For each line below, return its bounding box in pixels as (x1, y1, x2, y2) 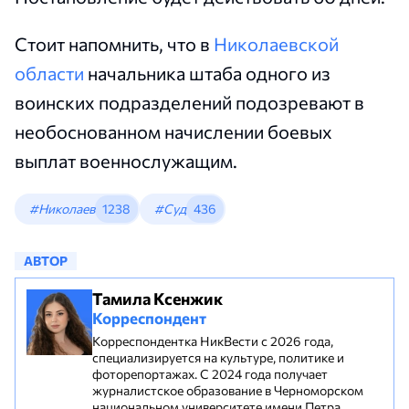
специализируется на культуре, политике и (92, 349, 344, 365)
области (15, 61, 84, 84)
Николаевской (214, 32, 339, 55)
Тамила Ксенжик (92, 288, 223, 309)
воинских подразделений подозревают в (15, 90, 364, 113)
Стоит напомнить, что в (15, 32, 214, 55)
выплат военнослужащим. (15, 149, 237, 172)
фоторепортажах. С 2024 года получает (92, 365, 328, 382)
